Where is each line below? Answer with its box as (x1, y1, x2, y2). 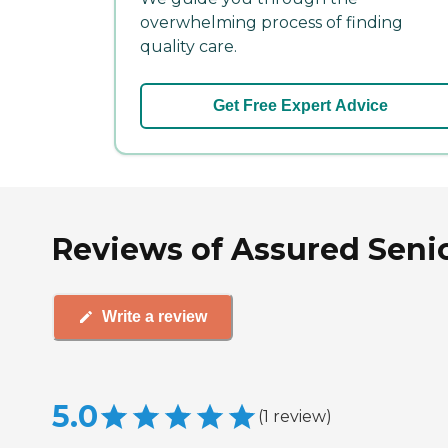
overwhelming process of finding (140, 12, 403, 32)
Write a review (102, 308, 207, 326)
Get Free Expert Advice (212, 96, 388, 114)
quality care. (140, 36, 237, 56)
